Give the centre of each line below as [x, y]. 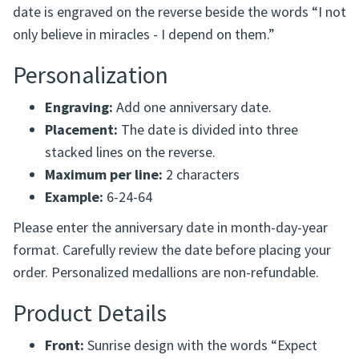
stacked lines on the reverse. [130, 216]
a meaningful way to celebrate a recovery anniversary [172, 31]
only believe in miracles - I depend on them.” [144, 99]
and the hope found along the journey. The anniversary [175, 54]
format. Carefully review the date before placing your [172, 314]
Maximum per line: [104, 239]
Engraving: [79, 171]
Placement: [81, 194]
